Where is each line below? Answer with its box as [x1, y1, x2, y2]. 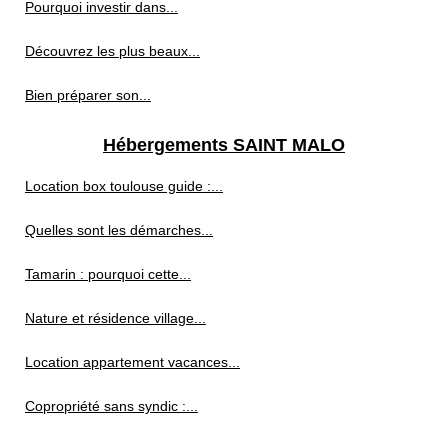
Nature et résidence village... [25, 309, 206, 326]
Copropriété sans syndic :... [25, 397, 198, 414]
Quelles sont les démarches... [25, 221, 213, 238]
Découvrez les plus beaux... [25, 42, 200, 59]
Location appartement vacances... [25, 353, 240, 370]
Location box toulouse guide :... [25, 177, 223, 194]
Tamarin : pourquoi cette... [25, 265, 191, 282]
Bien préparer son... [25, 86, 151, 103]
